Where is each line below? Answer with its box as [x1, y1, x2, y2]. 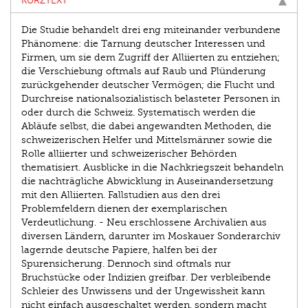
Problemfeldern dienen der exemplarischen [21, 203, 227, 214]
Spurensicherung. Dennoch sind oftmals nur [21, 258, 231, 269]
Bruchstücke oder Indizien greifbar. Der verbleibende [21, 272, 271, 283]
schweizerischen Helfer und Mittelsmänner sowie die [21, 135, 272, 146]
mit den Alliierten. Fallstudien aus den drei [21, 190, 220, 201]
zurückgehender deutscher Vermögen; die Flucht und [21, 80, 275, 91]
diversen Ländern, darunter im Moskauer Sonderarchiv [21, 231, 280, 242]
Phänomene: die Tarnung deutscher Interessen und [21, 38, 265, 49]
